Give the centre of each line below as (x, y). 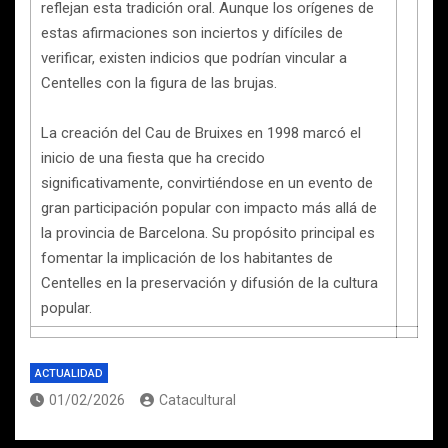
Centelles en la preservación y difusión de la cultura (209, 283)
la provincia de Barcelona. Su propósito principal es (208, 233)
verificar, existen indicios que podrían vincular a (194, 58)
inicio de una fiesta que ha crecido (153, 158)
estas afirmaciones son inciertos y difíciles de (192, 33)
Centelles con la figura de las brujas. (159, 83)
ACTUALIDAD (69, 373)
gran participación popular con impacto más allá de (209, 208)
